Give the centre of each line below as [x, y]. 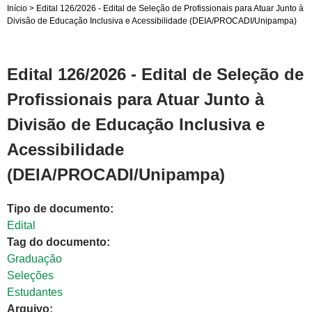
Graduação [34, 259]
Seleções [30, 276]
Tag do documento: [60, 242]
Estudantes [35, 292]
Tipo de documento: [62, 209]
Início [17, 8]
